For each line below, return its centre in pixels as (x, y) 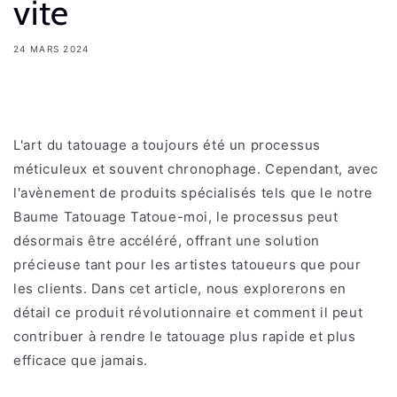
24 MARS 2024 (51, 48)
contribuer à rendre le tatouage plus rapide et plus (185, 336)
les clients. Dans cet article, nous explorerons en (180, 288)
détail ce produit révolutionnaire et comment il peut (188, 312)
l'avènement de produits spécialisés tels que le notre (195, 192)
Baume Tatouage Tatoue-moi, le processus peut (176, 216)
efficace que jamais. (81, 360)
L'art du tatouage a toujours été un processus (167, 144)
